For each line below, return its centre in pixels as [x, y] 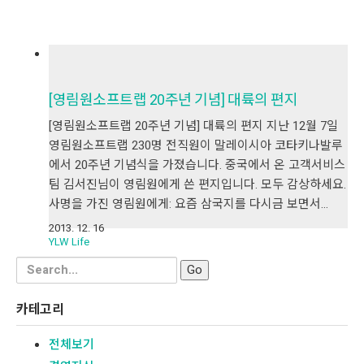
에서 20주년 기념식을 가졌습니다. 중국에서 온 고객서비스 [197, 165]
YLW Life [69, 242]
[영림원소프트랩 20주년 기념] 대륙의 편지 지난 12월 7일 [193, 126]
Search [36, 263]
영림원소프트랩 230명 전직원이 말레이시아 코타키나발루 [196, 145]
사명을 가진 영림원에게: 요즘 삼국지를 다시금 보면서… [188, 204]
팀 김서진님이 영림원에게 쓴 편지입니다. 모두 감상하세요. [197, 184]
